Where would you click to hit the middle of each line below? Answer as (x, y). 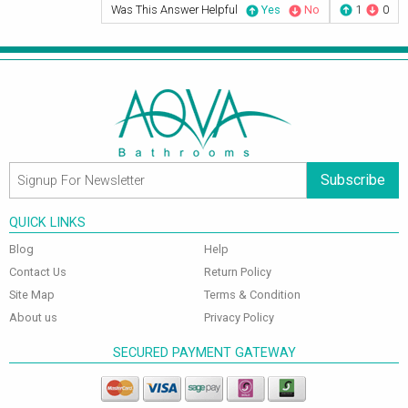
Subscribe (353, 180)
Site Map (32, 295)
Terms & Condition (252, 295)
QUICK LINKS (47, 223)
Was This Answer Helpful (174, 10)
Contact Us (38, 272)
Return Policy (238, 272)
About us (33, 318)
